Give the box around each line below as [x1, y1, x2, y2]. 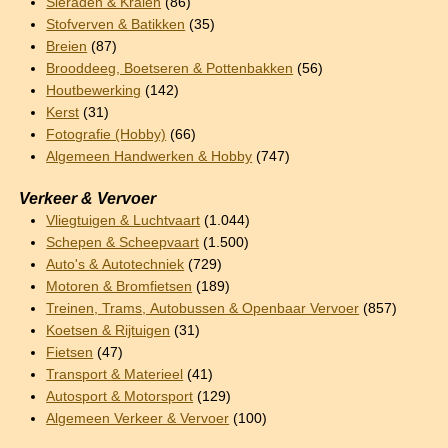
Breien [46, 38, 88, 54]
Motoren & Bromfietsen [46, 278, 193, 294]
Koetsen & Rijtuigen [46, 322, 171, 338]
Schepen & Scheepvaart [46, 234, 200, 250]
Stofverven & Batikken [46, 16, 186, 32]
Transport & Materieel [46, 366, 184, 382]
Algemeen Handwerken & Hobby [46, 148, 253, 164]
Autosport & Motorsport [46, 388, 194, 404]
